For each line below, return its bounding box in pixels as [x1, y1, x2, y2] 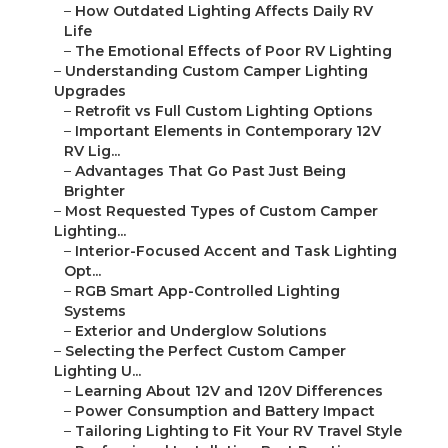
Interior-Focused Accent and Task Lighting [75, 242, 397, 261]
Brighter [64, 182, 125, 201]
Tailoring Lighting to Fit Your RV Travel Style [75, 422, 402, 441]
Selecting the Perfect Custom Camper [65, 342, 346, 361]
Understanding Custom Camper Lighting [65, 62, 368, 81]
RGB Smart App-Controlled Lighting [75, 282, 340, 301]
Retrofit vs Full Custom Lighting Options [75, 102, 373, 121]
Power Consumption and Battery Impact [75, 402, 375, 421]
